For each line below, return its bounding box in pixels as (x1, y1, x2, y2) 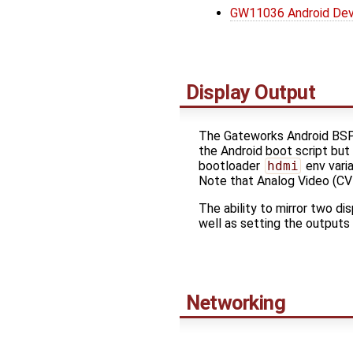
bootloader (199, 158, 263, 173)
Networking (186, 290, 286, 314)
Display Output (186, 80, 316, 104)
